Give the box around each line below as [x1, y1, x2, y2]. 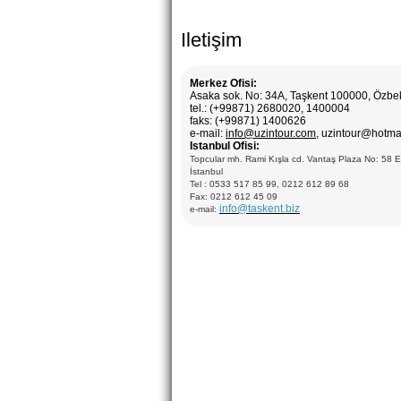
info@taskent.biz [219, 202, 300, 215]
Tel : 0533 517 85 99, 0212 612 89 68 [190, 179, 349, 189]
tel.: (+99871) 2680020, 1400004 [190, 102, 350, 115]
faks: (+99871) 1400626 [190, 115, 306, 127]
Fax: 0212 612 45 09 [190, 192, 277, 201]
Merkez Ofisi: [190, 77, 257, 90]
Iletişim [181, 29, 242, 51]
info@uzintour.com [226, 127, 316, 140]
